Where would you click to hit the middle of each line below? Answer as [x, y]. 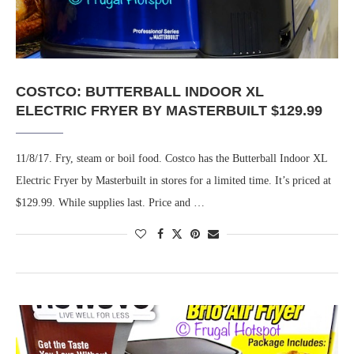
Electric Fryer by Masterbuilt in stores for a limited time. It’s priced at [173, 181]
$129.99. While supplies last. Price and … [110, 203]
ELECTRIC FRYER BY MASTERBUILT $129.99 [169, 111]
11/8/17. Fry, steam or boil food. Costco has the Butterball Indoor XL [171, 159]
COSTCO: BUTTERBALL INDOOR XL [140, 92]
